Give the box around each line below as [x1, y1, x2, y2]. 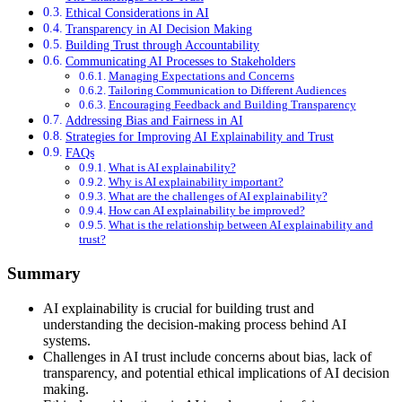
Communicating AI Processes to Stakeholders [65, 54, 295, 69]
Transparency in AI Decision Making [65, 22, 252, 37]
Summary [7, 263, 81, 283]
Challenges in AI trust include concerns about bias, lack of [43, 348, 371, 364]
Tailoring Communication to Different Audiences [108, 83, 346, 98]
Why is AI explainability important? [108, 175, 284, 189]
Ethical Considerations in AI [65, 5, 209, 21]
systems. [43, 332, 91, 348]
